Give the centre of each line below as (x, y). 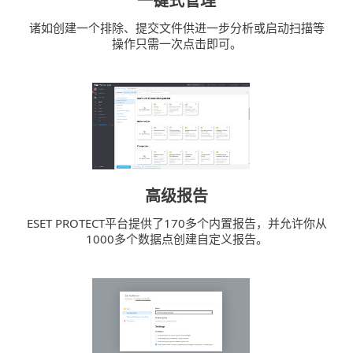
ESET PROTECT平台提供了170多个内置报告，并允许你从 (176, 223)
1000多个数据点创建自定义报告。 (176, 238)
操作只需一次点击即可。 (176, 43)
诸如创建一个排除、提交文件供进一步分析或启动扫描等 (176, 27)
